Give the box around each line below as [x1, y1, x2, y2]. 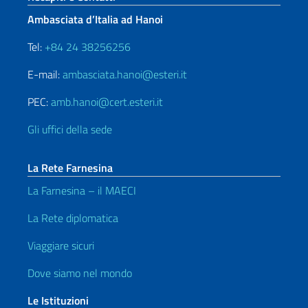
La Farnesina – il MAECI [27, 182, 136, 199]
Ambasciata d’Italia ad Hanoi [27, 11, 163, 27]
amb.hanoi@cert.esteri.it [51, 93, 163, 110]
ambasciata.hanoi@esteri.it [63, 66, 187, 82]
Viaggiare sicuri [27, 237, 94, 254]
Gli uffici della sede [27, 121, 112, 137]
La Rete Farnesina [27, 159, 113, 176]
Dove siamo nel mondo [27, 265, 132, 281]
